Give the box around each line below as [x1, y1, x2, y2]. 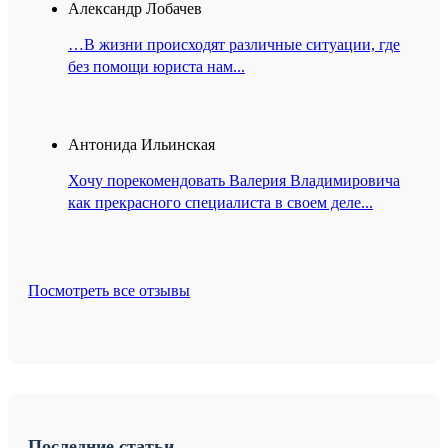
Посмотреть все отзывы [28, 282, 190, 300]
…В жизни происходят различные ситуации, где [68, 36, 400, 54]
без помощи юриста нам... [68, 58, 245, 76]
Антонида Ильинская [68, 136, 215, 154]
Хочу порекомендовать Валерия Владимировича [68, 172, 400, 190]
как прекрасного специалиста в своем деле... [68, 194, 373, 212]
